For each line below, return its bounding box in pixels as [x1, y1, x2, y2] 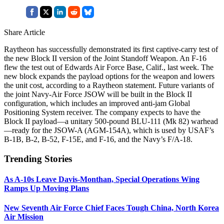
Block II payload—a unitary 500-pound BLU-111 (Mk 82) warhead [4, 116, 218, 125]
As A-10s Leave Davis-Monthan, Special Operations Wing [4, 174, 199, 183]
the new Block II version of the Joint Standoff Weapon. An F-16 [4, 53, 206, 62]
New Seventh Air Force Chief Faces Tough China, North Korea [4, 203, 219, 212]
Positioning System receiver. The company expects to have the [4, 107, 200, 116]
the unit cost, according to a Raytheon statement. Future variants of [4, 80, 214, 89]
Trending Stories [4, 153, 72, 164]
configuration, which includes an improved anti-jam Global [4, 98, 190, 107]
